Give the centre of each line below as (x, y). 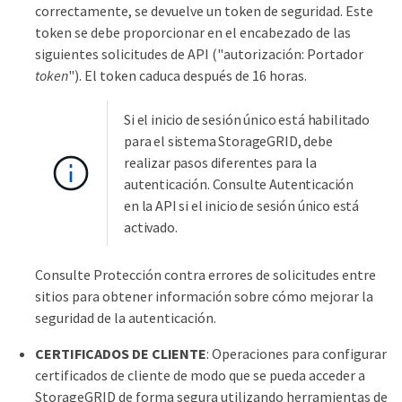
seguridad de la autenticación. (126, 317)
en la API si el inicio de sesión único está (242, 205)
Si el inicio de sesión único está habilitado (247, 119)
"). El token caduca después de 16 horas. (188, 75)
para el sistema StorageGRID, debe (228, 140)
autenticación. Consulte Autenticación (239, 184)
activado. (151, 227)
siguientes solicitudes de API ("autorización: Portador (199, 53)
